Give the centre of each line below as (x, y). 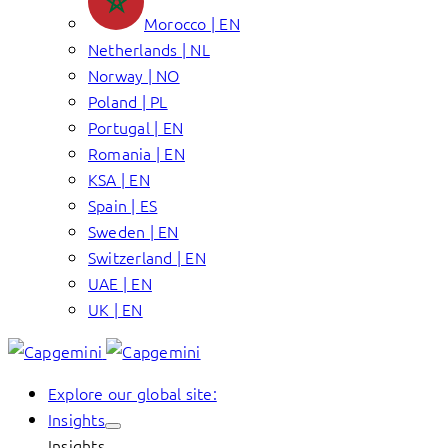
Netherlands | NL (149, 49)
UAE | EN (120, 283)
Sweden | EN (133, 231)
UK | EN (115, 309)
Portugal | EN (136, 127)
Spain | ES (123, 205)
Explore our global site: (132, 393)
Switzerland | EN (147, 257)
